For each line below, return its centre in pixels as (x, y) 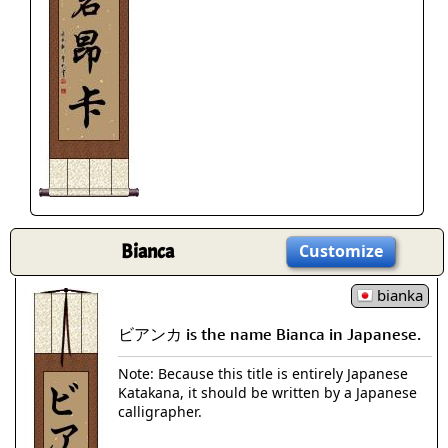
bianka (398, 295)
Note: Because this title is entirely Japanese (263, 373)
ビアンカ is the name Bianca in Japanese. (269, 333)
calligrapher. (160, 411)
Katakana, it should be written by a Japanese (267, 392)
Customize (341, 251)
